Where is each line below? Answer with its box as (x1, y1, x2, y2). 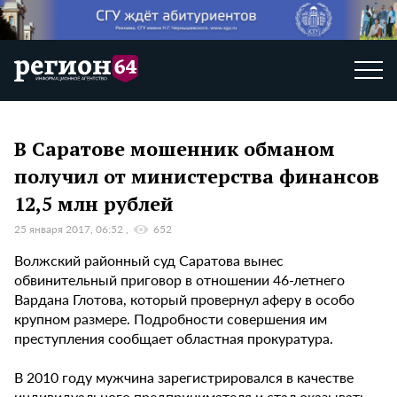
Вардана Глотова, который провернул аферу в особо (14, 289, 354, 310)
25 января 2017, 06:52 (14, 222, 126, 237)
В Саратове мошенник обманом (14, 135, 335, 161)
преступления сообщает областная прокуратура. (14, 328, 333, 349)
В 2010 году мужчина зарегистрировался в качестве (14, 367, 354, 388)
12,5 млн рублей (14, 190, 174, 216)
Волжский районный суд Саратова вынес (14, 250, 284, 271)
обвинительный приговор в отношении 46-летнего (14, 269, 345, 291)
